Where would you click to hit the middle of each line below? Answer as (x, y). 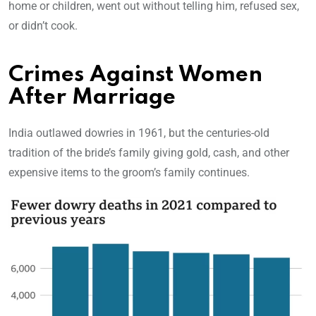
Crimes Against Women (135, 75)
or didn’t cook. (43, 26)
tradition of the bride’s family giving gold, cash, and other (149, 153)
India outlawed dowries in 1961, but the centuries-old (139, 133)
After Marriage (92, 98)
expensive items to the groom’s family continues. (129, 173)
